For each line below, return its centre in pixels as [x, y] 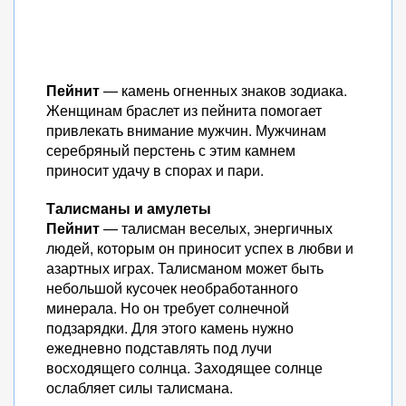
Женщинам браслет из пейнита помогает [184, 110]
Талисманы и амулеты [129, 208]
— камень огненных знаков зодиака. [223, 90]
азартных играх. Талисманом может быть [185, 268]
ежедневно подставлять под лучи [159, 348]
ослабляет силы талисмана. [140, 387]
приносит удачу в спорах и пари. [155, 170]
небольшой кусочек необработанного [172, 288]
